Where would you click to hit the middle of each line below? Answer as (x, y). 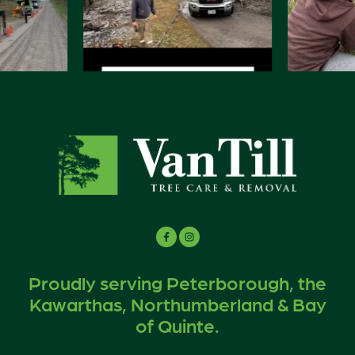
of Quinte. (177, 324)
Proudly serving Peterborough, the (177, 281)
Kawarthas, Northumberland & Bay (177, 303)
